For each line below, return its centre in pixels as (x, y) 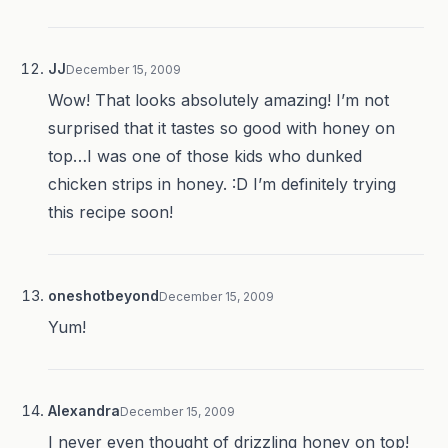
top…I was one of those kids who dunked (205, 156)
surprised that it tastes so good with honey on (221, 128)
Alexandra (84, 411)
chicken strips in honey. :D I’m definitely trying (222, 184)
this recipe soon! (110, 212)
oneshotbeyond (103, 296)
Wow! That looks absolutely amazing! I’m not (218, 100)
